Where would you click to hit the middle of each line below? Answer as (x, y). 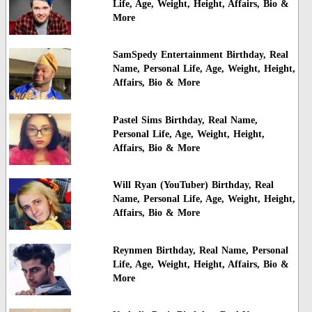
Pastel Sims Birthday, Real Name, (185, 120)
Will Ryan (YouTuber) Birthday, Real (193, 185)
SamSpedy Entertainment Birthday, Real (200, 55)
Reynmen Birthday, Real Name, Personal (200, 250)
